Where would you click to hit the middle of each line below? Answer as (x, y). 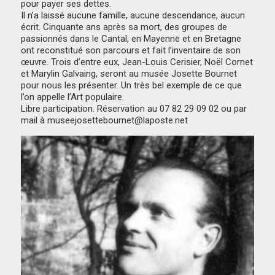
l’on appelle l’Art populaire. (73, 97)
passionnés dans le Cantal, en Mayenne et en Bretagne (131, 39)
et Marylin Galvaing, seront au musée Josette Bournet (129, 74)
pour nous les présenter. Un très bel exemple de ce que (132, 86)
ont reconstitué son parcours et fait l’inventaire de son (131, 51)
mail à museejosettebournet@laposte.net (105, 121)
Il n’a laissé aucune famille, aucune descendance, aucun (133, 16)
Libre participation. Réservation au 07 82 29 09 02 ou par (134, 109)
